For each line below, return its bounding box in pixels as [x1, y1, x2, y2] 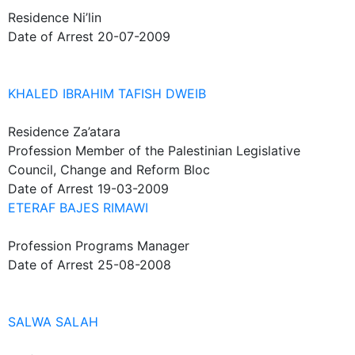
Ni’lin [73, 10, 101, 25]
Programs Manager [75, 238, 189, 254]
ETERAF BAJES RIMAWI [8, 200, 148, 216]
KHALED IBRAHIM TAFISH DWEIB [8, 86, 206, 101]
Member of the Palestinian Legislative [75, 143, 300, 158]
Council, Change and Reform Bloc [8, 162, 210, 177]
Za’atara [73, 124, 120, 139]
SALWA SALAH [8, 314, 98, 330]
